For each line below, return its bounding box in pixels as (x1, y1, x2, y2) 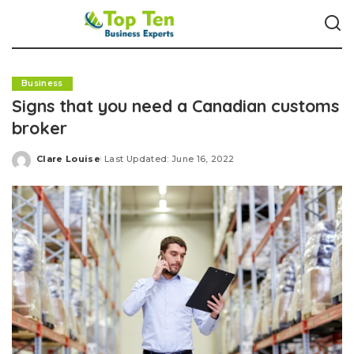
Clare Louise (36, 153, 101, 164)
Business (21, 78, 63, 88)
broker (12, 117, 67, 138)
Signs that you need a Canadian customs (12, 95, 339, 116)
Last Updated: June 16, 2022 (104, 153, 235, 164)
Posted (36, 159, 73, 170)
